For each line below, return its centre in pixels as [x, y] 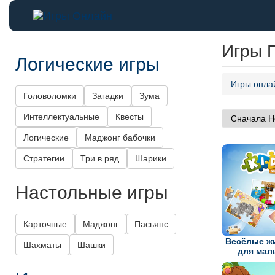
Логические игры [87, 63]
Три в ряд [100, 159]
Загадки [108, 96]
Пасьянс [151, 224]
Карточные [45, 224]
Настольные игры [92, 192]
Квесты [130, 117]
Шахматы [42, 245]
